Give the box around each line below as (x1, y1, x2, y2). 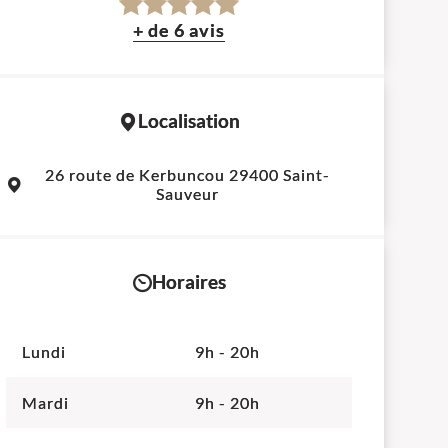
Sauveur (156, 184, 220, 204)
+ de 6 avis (133, 19, 226, 42)
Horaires (151, 271, 226, 294)
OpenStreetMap (168, 148, 267, 166)
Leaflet (94, 148, 142, 166)
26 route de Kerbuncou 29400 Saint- (45, 165, 331, 185)
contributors (267, 148, 347, 166)
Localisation (137, 110, 240, 133)
